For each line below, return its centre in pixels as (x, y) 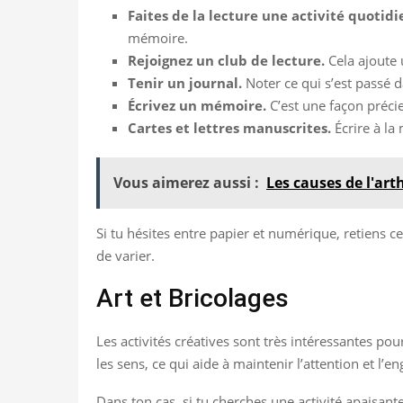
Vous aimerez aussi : (186, 182)
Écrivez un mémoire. (197, 105)
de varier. (125, 255)
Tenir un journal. (185, 82)
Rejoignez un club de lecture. (226, 60)
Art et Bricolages (193, 298)
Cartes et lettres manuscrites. (229, 127)
